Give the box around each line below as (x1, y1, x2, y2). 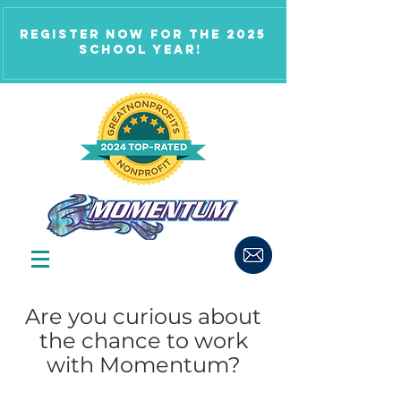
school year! (79, 42, 208, 57)
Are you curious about (25, 303, 261, 329)
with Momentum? (46, 352, 241, 378)
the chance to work (38, 328, 248, 354)
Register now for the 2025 (20, 27, 267, 42)
